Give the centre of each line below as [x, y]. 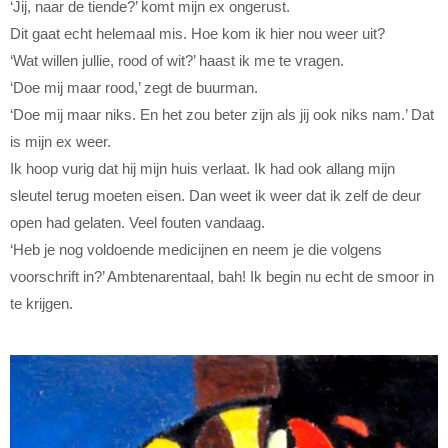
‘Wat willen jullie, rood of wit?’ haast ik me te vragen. [177, 61]
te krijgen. [41, 304]
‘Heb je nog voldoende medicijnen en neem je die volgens [196, 250]
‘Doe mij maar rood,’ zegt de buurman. [134, 88]
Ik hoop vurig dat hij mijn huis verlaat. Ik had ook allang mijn [202, 169]
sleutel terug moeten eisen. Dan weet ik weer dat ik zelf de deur [215, 196]
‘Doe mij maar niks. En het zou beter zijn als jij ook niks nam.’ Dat [222, 115]
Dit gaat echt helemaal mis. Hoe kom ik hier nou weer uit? [197, 34]
